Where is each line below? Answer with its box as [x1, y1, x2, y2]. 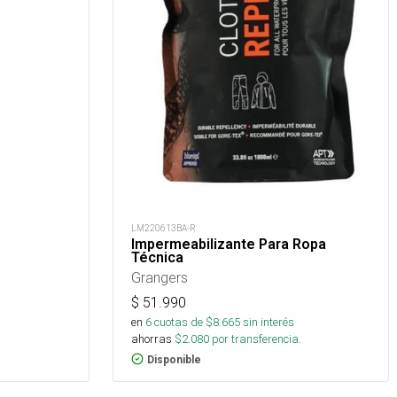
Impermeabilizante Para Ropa [131, 235, 326, 253]
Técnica [131, 248, 183, 266]
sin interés [243, 314, 294, 330]
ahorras [131, 331, 172, 346]
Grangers [131, 268, 188, 286]
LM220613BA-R [131, 222, 196, 234]
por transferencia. [209, 331, 301, 346]
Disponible [147, 353, 201, 366]
